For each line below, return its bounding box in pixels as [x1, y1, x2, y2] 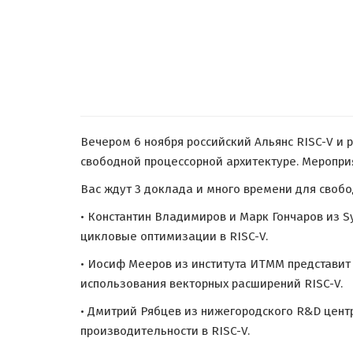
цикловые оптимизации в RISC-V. [80, 229, 268, 243]
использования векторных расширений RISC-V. [80, 277, 343, 291]
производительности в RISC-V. [80, 324, 250, 338]
